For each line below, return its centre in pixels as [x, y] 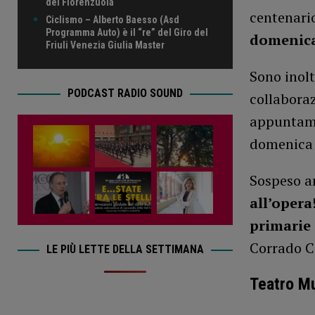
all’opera [281, 203]
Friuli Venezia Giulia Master [105, 45]
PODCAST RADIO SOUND [125, 93]
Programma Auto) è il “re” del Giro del [127, 32]
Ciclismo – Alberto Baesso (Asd [112, 19]
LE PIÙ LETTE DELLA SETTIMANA [125, 249]
